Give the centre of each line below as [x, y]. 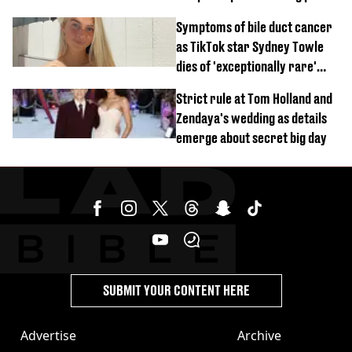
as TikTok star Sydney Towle [250, 47]
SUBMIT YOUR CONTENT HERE [176, 290]
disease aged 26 [217, 86]
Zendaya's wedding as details [251, 118]
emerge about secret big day [251, 138]
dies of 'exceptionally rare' [246, 66]
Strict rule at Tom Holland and [254, 99]
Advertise [48, 335]
